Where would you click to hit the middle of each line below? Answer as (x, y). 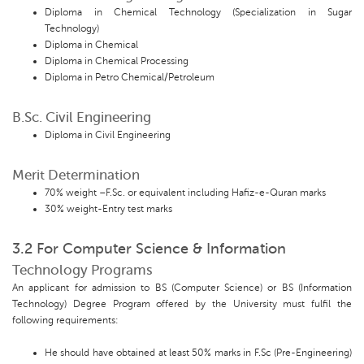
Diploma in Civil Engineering (108, 135)
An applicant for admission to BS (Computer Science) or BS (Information (182, 288)
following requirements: (65, 321)
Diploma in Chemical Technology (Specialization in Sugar (198, 13)
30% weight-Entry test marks (108, 209)
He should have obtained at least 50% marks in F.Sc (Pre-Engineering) (198, 353)
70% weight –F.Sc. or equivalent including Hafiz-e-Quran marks (185, 193)
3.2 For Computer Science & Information (149, 249)
